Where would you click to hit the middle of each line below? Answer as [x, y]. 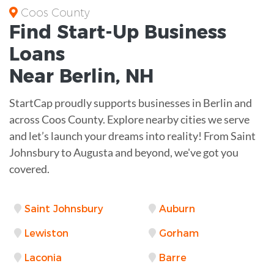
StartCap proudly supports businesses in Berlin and [131, 102]
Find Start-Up [77, 32]
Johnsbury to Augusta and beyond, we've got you [124, 152]
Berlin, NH [106, 76]
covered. [29, 168]
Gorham [179, 233]
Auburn [177, 209]
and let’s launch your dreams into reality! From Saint [132, 135]
